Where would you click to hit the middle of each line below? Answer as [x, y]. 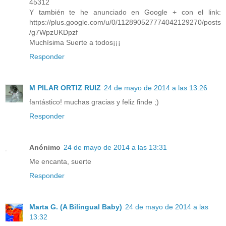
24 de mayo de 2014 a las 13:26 [156, 88]
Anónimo [45, 147]
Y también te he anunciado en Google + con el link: [125, 12]
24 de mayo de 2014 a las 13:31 [115, 147]
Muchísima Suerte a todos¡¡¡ [75, 42]
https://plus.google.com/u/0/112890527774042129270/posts [125, 22]
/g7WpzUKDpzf [53, 32]
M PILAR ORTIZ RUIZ [65, 88]
